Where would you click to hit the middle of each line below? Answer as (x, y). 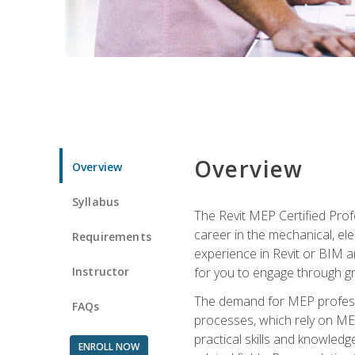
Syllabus (96, 201)
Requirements (112, 236)
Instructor (101, 271)
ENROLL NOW (109, 346)
